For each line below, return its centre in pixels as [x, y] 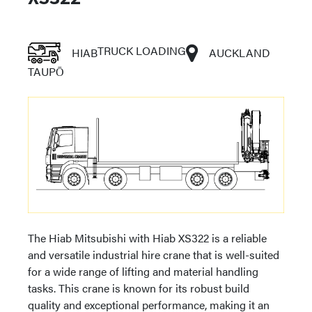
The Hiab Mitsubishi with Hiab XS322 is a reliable [147, 238]
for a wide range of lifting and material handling [143, 272]
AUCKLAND [239, 53]
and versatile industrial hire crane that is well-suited [154, 255]
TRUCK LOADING [141, 50]
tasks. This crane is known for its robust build [139, 288]
